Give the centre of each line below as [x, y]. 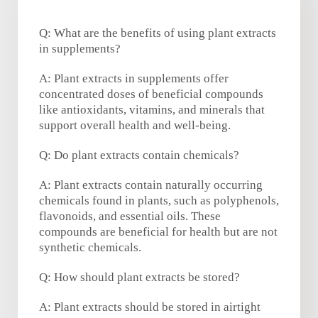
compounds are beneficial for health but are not [158, 232]
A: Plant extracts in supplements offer [134, 79]
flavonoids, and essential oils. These [130, 216]
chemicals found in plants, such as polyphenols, [159, 201]
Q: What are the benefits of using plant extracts [158, 33]
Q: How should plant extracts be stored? [139, 278]
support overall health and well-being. [135, 126]
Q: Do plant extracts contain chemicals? [139, 155]
